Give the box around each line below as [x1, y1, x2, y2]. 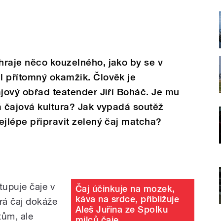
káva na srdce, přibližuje [75, 193, 179, 204]
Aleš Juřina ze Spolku [75, 204, 168, 215]
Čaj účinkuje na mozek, [75, 183, 175, 194]
